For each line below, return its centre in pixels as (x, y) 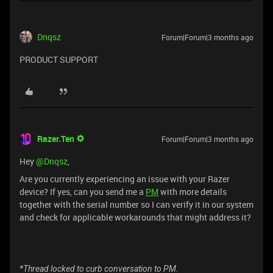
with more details (193, 192)
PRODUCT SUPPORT (59, 59)
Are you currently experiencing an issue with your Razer (125, 179)
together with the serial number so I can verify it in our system (136, 204)
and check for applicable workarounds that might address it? (135, 217)
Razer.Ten (56, 139)
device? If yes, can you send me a (83, 192)
